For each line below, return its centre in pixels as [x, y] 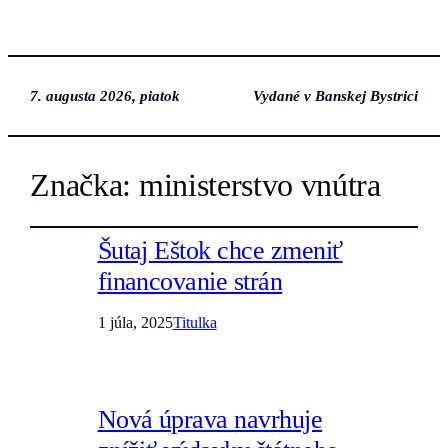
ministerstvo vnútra [259, 185]
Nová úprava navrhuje [210, 420]
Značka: [84, 185]
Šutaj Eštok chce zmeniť [220, 251]
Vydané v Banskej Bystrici [335, 95]
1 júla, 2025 [135, 323]
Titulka [194, 323]
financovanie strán [190, 282]
